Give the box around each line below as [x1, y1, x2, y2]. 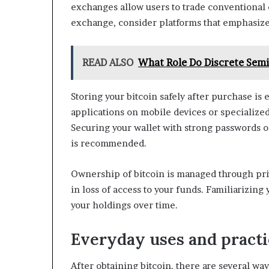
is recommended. [71, 137, 147, 149]
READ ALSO [82, 56, 133, 68]
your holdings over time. [71, 199, 178, 211]
